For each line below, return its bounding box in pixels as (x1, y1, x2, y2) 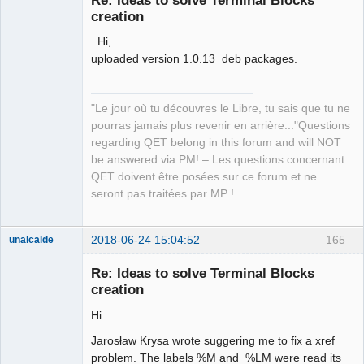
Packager (9, 161, 51, 173)
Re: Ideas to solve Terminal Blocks (91, 265, 314, 282)
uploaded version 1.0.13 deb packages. (91, 52, 297, 66)
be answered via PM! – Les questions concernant (91, 154, 344, 167)
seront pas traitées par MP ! (91, 188, 234, 201)
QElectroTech (9, 115, 68, 128)
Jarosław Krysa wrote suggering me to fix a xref (91, 333, 335, 347)
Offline (21, 179, 53, 192)
